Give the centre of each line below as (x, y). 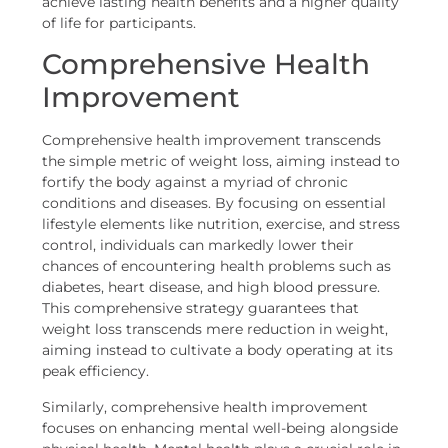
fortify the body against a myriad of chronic (195, 182)
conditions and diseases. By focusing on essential (214, 203)
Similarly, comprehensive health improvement (205, 406)
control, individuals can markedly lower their (198, 245)
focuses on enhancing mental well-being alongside (220, 427)
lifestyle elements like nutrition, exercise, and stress (221, 224)
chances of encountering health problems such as (217, 266)
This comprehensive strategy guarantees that (201, 308)
